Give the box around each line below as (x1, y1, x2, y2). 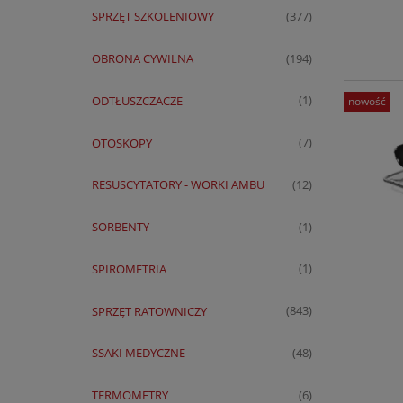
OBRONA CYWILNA (91, 49, 193, 67)
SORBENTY (91, 219, 149, 236)
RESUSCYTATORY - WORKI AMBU (91, 176, 264, 193)
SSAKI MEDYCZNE (91, 345, 185, 362)
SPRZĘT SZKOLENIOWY (91, 8, 214, 25)
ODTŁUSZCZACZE (91, 92, 183, 109)
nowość (347, 94, 386, 110)
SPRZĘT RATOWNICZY (91, 302, 207, 319)
